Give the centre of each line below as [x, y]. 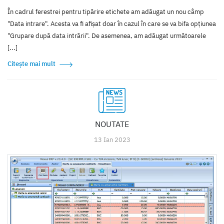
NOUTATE [112, 124]
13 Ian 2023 [112, 139]
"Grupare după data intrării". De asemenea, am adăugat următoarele [107, 35]
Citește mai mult [31, 63]
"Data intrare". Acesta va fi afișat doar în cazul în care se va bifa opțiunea [112, 23]
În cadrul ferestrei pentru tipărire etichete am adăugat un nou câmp [106, 11]
